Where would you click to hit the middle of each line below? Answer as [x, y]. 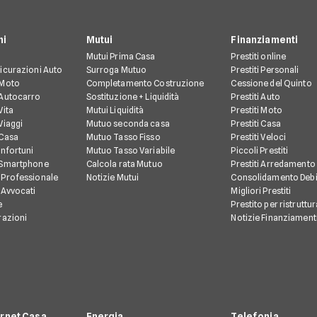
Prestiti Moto [257, 110]
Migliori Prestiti [261, 191]
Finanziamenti [265, 40]
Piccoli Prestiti [260, 151]
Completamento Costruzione [145, 83]
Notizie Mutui [113, 178]
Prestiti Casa [256, 124]
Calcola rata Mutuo [124, 164]
